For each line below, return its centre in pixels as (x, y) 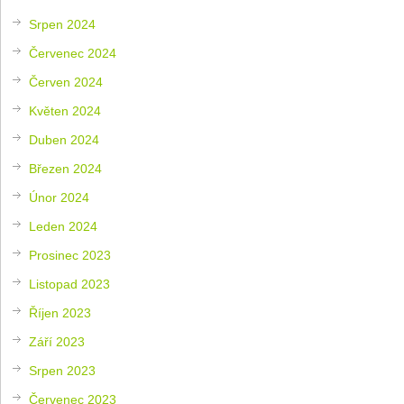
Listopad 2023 (70, 284)
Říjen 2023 (60, 312)
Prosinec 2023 (70, 255)
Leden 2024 (64, 226)
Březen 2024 (66, 168)
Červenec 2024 (73, 53)
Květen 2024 (65, 110)
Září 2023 (57, 341)
